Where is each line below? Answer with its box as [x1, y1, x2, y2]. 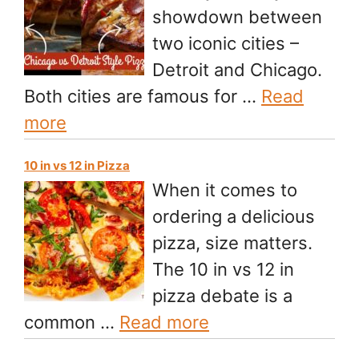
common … [24, 312, 119, 333]
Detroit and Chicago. [152, 59, 322, 81]
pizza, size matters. [152, 232, 313, 254]
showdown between [152, 6, 322, 28]
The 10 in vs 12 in [152, 259, 294, 280]
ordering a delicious [152, 206, 315, 228]
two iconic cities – [152, 33, 299, 54]
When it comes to [152, 179, 297, 201]
